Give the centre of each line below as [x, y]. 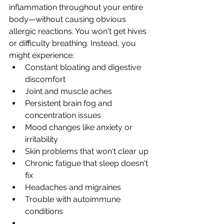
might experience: [41, 55]
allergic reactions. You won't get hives [79, 31]
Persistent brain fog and [69, 103]
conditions [44, 211]
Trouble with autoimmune [74, 199]
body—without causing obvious [68, 19]
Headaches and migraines [73, 187]
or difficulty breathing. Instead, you [73, 43]
